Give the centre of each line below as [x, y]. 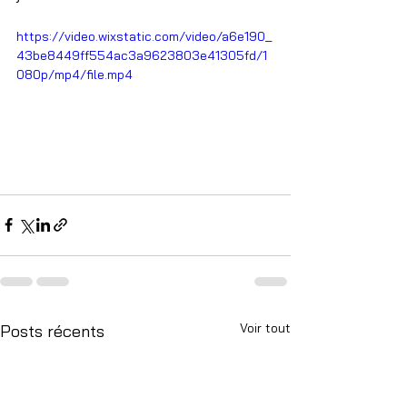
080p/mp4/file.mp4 [74, 74]
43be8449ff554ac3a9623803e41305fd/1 [142, 55]
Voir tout [265, 328]
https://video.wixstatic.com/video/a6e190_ [144, 36]
